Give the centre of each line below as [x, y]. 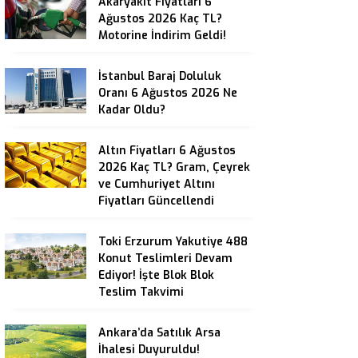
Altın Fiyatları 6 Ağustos [167, 151]
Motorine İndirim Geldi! [162, 36]
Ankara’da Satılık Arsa [159, 333]
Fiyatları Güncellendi [156, 201]
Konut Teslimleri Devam [165, 259]
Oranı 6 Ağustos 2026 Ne [168, 93]
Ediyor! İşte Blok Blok [156, 275]
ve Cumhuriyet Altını [157, 184]
